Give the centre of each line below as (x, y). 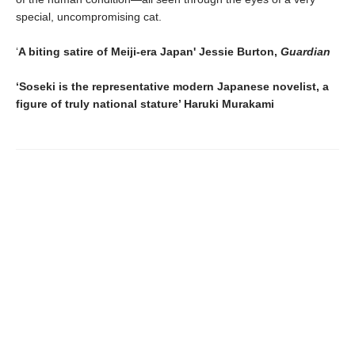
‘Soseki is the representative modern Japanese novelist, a (172, 87)
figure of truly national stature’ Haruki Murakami (145, 104)
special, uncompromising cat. (89, 17)
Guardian (305, 52)
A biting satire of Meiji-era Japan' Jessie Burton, (149, 52)
